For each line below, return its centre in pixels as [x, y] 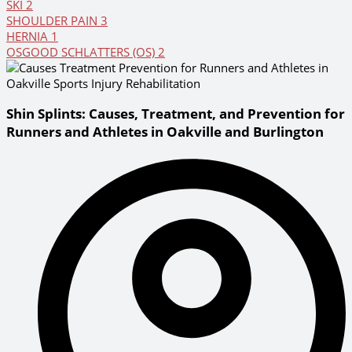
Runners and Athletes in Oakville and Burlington [165, 132]
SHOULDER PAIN [53, 21]
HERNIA [29, 37]
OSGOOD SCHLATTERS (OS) [82, 52]
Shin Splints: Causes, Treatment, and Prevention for [176, 114]
